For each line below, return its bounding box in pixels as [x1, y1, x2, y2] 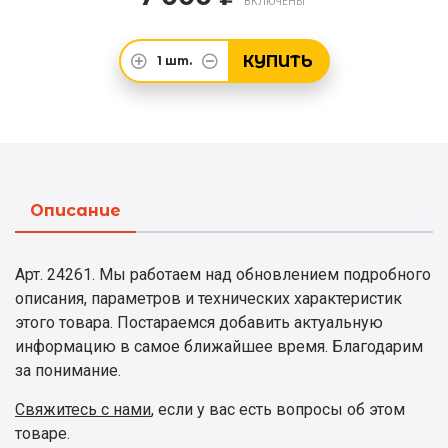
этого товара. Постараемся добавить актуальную [15, 313, 383, 332]
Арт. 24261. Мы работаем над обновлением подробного [15, 265, 431, 284]
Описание [30, 201, 121, 220]
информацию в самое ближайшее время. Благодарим [15, 337, 423, 356]
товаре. [15, 424, 70, 443]
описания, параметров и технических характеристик [15, 289, 402, 308]
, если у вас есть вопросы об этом [151, 400, 405, 419]
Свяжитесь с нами [15, 400, 151, 419]
